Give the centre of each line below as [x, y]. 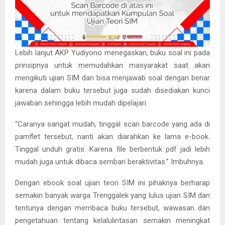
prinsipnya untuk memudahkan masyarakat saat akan [113, 65]
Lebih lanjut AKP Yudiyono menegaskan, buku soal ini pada [113, 52]
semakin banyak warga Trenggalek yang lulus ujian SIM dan [113, 195]
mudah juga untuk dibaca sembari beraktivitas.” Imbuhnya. [110, 161]
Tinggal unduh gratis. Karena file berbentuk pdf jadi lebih [113, 149]
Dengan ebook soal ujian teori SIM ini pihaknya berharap [113, 183]
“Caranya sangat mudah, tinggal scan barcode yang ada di [113, 124]
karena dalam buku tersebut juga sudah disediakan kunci [113, 90]
